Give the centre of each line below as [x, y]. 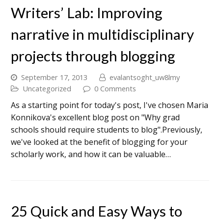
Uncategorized [47, 88]
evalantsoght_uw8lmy [145, 77]
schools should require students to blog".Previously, [107, 129]
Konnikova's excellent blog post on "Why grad [96, 117]
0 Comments [115, 88]
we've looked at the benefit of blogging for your [99, 142]
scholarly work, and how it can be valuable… [91, 154]
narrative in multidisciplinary [103, 34]
